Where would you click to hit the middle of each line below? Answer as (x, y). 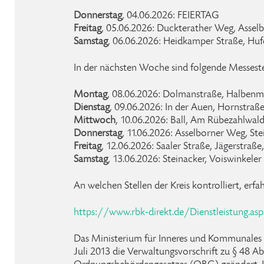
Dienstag (92, 108)
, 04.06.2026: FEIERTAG (171, 16)
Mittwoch (95, 121)
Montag (90, 95)
